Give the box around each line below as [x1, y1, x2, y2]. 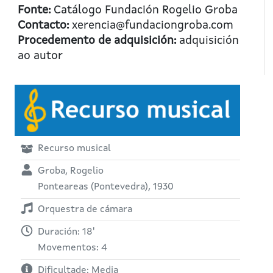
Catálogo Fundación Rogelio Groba [51, 4, 238, 16]
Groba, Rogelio [38, 166, 104, 176]
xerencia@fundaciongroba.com [69, 19, 233, 32]
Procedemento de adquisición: [18, 35, 176, 47]
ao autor [18, 50, 63, 62]
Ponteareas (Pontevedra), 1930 [38, 182, 174, 192]
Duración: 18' [38, 227, 94, 237]
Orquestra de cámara [38, 204, 132, 214]
